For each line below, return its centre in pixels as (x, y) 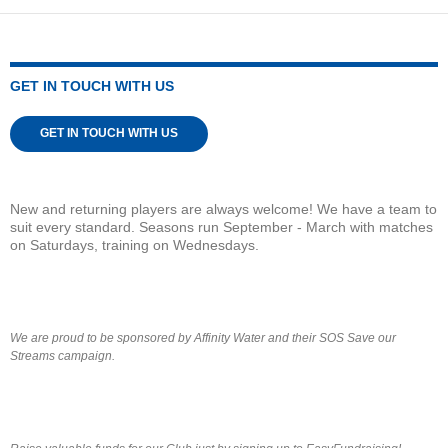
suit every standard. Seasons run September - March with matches (221, 226)
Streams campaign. (62, 355)
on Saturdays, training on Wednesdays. (134, 244)
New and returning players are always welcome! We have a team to (223, 208)
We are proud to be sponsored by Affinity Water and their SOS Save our (203, 337)
